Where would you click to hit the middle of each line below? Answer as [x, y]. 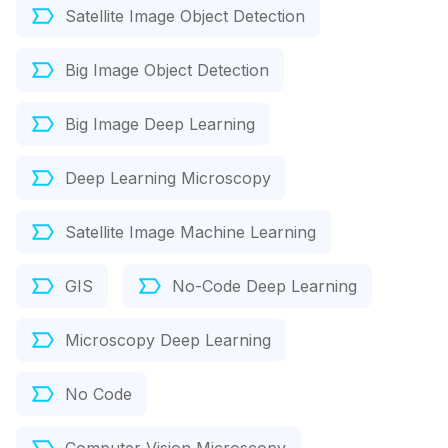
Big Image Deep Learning [160, 124]
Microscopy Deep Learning [168, 340]
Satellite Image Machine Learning [190, 232]
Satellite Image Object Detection [185, 16]
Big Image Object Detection [167, 70]
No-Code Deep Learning [264, 286]
